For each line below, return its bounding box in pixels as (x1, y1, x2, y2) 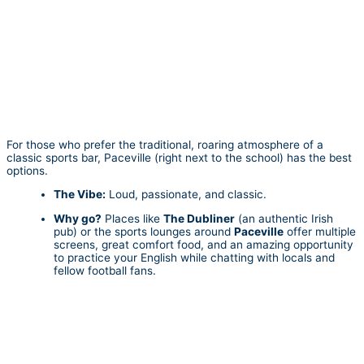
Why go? (54, 211, 102, 225)
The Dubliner (163, 211, 235, 225)
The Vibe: (54, 188, 106, 201)
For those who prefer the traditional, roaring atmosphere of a (6, 137, 323, 151)
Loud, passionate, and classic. (106, 188, 266, 201)
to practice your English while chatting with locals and (54, 250, 335, 264)
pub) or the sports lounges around (54, 224, 234, 238)
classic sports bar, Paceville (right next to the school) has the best (6, 150, 352, 164)
